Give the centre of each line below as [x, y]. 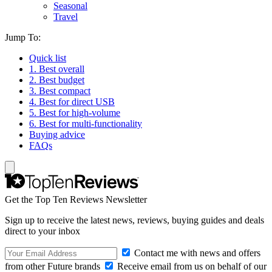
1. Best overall [57, 69]
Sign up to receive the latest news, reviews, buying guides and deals [134, 220]
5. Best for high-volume [75, 113]
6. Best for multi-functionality [86, 124]
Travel [66, 17]
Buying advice [57, 134]
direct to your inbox [42, 231]
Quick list [48, 58]
